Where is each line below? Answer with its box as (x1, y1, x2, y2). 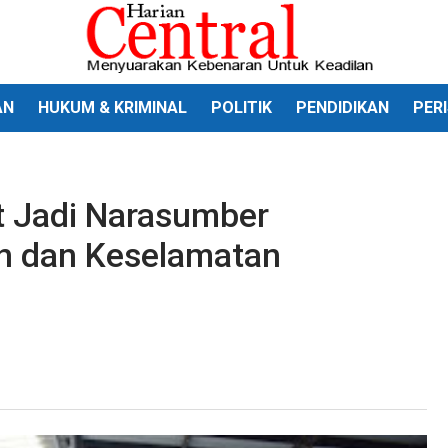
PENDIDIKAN (296, 98, 389, 117)
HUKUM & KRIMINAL (38, 98, 187, 117)
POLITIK (211, 98, 272, 117)
